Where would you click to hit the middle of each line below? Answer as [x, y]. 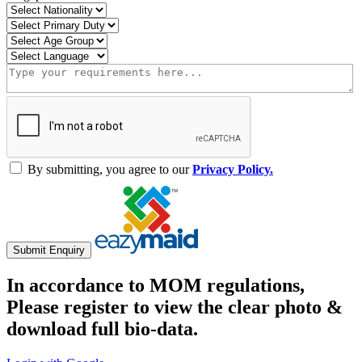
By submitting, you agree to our [108, 169]
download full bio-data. [102, 328]
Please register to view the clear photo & [175, 307]
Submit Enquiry [49, 250]
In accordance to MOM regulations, [156, 285]
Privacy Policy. [233, 169]
